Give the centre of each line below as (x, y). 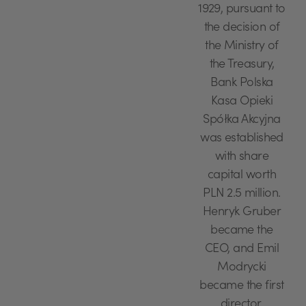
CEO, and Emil (242, 250)
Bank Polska (242, 84)
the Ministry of (242, 47)
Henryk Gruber (242, 213)
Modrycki (242, 268)
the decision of (242, 28)
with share (242, 157)
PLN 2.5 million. (242, 194)
